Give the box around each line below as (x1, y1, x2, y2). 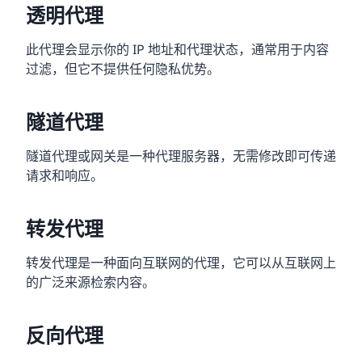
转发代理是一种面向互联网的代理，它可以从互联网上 (26, 253, 336, 271)
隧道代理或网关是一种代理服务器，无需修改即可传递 (26, 146, 336, 165)
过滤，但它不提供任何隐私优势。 (26, 59, 220, 78)
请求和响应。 (26, 166, 103, 184)
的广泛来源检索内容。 (26, 272, 155, 291)
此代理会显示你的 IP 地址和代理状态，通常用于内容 (26, 40, 329, 58)
